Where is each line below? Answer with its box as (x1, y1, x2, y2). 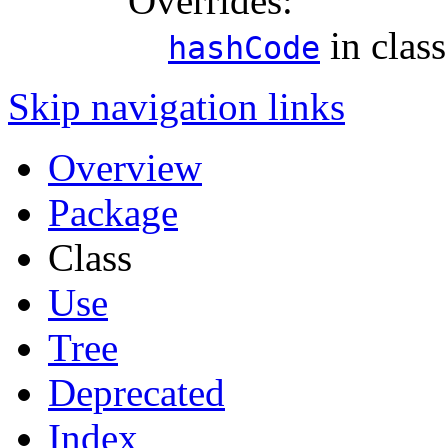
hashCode (168, 30, 320, 67)
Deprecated (48, 371, 225, 415)
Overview (48, 146, 202, 190)
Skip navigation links (8, 85, 345, 129)
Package (48, 191, 178, 235)
